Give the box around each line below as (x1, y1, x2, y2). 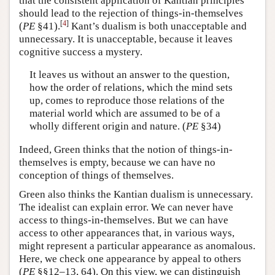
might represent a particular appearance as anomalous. (19, 239, 255, 252)
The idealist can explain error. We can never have (19, 201, 233, 213)
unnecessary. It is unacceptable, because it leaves (19, 33, 233, 45)
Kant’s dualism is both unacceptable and (69, 20, 247, 32)
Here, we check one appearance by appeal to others (19, 252, 241, 265)
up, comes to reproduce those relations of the (29, 95, 225, 107)
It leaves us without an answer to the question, (29, 69, 230, 81)
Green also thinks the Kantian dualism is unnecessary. (19, 188, 253, 200)
